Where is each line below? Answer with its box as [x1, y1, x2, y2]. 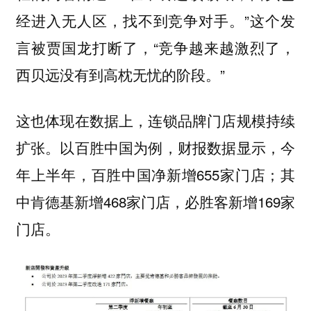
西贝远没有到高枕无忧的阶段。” [15, 63, 225, 85]
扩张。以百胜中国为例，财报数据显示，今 [15, 137, 296, 158]
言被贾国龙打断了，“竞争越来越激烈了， [15, 36, 296, 58]
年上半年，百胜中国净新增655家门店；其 [15, 164, 296, 185]
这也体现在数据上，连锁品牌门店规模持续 [15, 110, 296, 131]
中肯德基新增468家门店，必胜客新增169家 [15, 191, 296, 212]
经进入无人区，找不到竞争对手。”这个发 [15, 9, 296, 31]
